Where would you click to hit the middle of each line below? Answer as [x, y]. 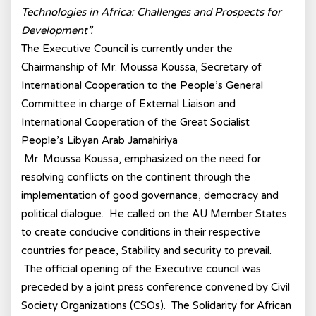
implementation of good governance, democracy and [150, 195]
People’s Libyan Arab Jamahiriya [99, 140]
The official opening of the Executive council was [142, 269]
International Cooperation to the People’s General [142, 85]
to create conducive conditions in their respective [141, 232]
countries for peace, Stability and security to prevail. [146, 250]
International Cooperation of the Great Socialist [135, 122]
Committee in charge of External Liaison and [128, 104]
